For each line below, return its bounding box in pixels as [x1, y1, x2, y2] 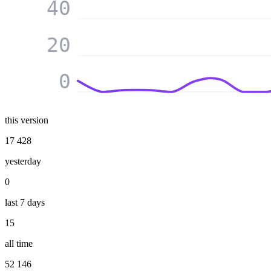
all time [5, 238, 33, 249]
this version [5, 115, 48, 126]
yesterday [5, 156, 41, 167]
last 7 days [5, 197, 45, 208]
